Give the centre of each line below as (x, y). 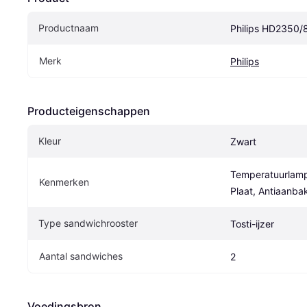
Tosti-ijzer (252, 223)
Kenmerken (64, 182)
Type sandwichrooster (88, 223)
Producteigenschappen (89, 111)
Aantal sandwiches (81, 256)
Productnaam (69, 27)
